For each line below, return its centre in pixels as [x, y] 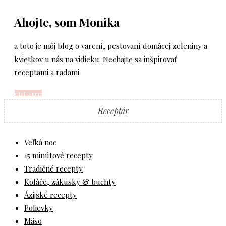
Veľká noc [40, 143]
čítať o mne [28, 94]
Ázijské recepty [50, 195]
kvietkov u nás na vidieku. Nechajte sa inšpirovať [95, 59]
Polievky [39, 208]
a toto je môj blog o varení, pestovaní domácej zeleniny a [111, 46]
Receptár [113, 111]
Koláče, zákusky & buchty [70, 182]
